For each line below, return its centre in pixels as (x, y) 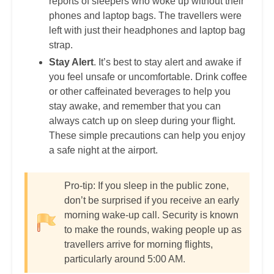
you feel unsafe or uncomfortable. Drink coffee (148, 77)
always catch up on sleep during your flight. (142, 121)
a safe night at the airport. (103, 150)
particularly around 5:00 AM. (125, 259)
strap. (61, 45)
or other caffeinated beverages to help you (140, 92)
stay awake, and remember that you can (135, 106)
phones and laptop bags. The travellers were (145, 16)
